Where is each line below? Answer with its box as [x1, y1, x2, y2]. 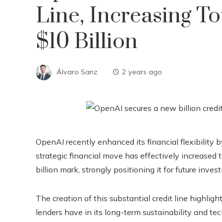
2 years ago [122, 67, 162, 76]
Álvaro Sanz [56, 67, 98, 76]
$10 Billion [36, 28, 138, 55]
